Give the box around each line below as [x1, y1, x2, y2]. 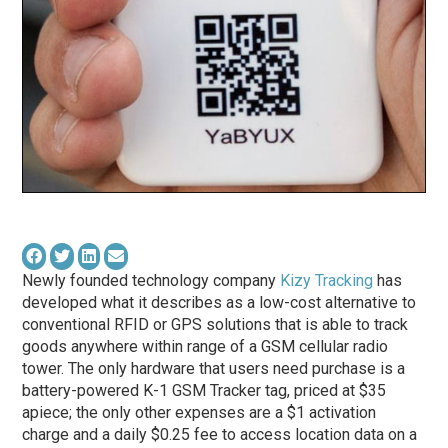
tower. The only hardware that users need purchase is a [22, 359, 406, 379]
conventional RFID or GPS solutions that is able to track [22, 315, 409, 335]
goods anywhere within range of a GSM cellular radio [22, 337, 389, 357]
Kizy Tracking [280, 271, 374, 291]
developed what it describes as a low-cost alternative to [22, 293, 417, 313]
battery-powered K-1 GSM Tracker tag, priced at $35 [22, 381, 387, 401]
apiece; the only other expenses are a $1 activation [22, 403, 377, 423]
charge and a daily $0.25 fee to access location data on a [22, 425, 418, 445]
